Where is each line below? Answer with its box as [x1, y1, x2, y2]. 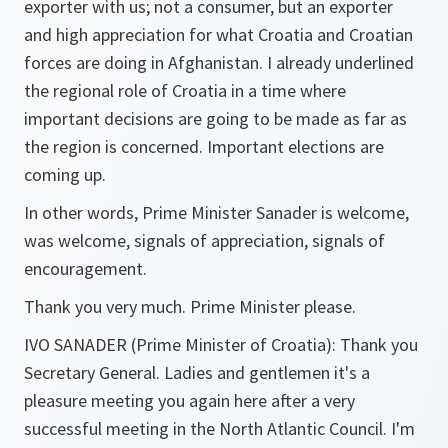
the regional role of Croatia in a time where [24, 79, 346, 102]
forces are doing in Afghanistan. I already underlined [24, 51, 414, 74]
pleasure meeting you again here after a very [24, 389, 355, 412]
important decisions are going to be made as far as [24, 107, 407, 130]
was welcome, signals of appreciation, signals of [24, 229, 385, 252]
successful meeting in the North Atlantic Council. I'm [24, 417, 415, 440]
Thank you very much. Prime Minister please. [24, 295, 356, 318]
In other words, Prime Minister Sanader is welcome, [24, 201, 409, 224]
